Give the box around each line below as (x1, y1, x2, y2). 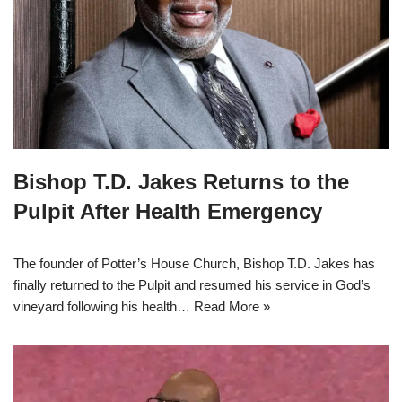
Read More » (194, 299, 270, 315)
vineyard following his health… (13, 299, 194, 315)
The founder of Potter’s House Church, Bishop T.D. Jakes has (13, 256, 375, 272)
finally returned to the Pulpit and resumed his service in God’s (13, 277, 371, 293)
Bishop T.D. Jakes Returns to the (13, 170, 349, 195)
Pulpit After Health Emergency (13, 199, 322, 224)
